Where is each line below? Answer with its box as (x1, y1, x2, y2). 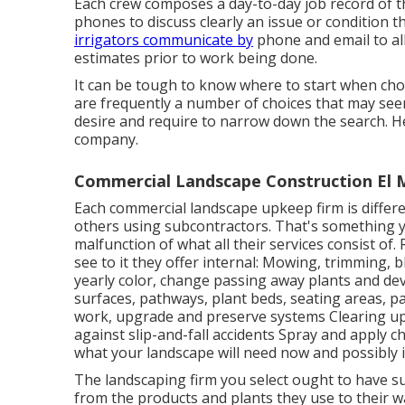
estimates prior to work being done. (74, 47, 317, 68)
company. (74, 128, 138, 149)
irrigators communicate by (74, 29, 253, 50)
